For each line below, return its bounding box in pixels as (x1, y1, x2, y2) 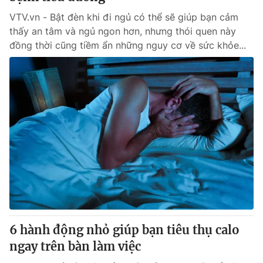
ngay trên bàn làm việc (9, 239, 141, 254)
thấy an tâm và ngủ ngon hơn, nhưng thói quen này (9, 25, 236, 37)
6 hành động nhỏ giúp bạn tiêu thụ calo (9, 222, 240, 237)
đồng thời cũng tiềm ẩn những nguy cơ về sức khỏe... (9, 39, 246, 51)
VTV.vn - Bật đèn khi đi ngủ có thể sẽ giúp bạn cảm (9, 11, 238, 23)
